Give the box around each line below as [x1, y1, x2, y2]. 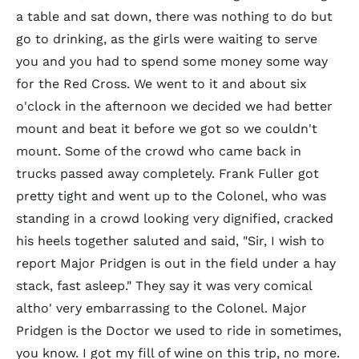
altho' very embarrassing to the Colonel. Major [16, 301, 307, 316]
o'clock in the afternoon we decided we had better [16, 99, 333, 114]
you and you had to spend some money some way [16, 54, 328, 69]
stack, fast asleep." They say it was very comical [16, 278, 312, 293]
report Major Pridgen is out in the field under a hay [16, 256, 336, 271]
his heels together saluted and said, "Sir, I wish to [16, 233, 325, 248]
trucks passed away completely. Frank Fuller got [16, 166, 319, 181]
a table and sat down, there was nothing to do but [16, 9, 333, 24]
